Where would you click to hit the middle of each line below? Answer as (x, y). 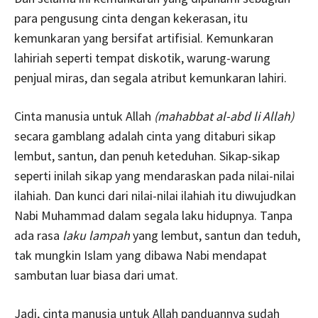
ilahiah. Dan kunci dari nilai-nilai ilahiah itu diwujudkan (155, 195)
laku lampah (96, 235)
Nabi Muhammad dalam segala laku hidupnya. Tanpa (153, 215)
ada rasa (38, 235)
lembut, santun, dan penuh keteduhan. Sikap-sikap (147, 155)
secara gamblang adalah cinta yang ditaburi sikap (145, 136)
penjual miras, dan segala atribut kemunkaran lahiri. (150, 77)
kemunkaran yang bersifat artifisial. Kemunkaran (144, 38)
